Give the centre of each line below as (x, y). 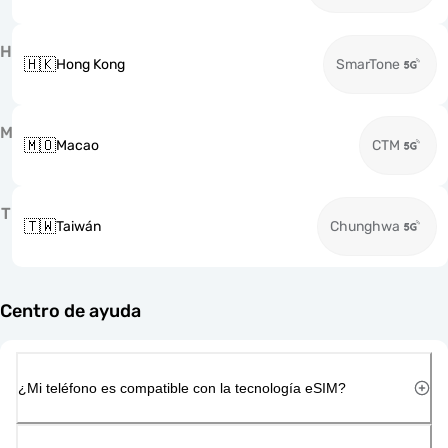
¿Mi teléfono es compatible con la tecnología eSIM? (182, 387)
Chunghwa (365, 226)
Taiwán (78, 226)
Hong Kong (90, 64)
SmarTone (368, 64)
